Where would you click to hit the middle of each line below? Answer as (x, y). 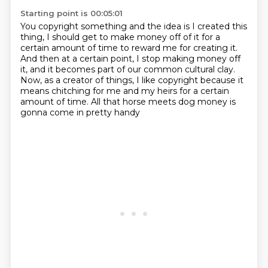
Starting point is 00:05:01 (71, 13)
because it (222, 80)
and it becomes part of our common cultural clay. (132, 69)
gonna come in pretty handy (80, 112)
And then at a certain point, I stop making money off (130, 59)
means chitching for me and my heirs (100, 91)
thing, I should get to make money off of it (111, 37)
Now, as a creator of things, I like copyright (110, 80)
